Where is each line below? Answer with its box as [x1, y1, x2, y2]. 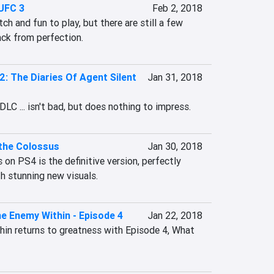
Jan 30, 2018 [147, 140, 202, 152]
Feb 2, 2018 [152, 2, 202, 14]
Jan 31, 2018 [147, 71, 202, 83]
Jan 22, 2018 [147, 209, 202, 221]
